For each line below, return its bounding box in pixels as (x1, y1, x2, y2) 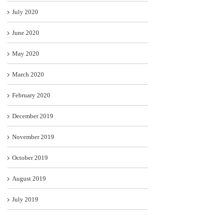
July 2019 (12, 196, 38, 203)
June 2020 (12, 29, 39, 37)
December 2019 (12, 112, 53, 120)
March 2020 (12, 71, 44, 78)
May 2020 (12, 50, 39, 58)
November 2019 (12, 133, 54, 141)
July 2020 (12, 8, 38, 16)
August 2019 (12, 175, 46, 183)
